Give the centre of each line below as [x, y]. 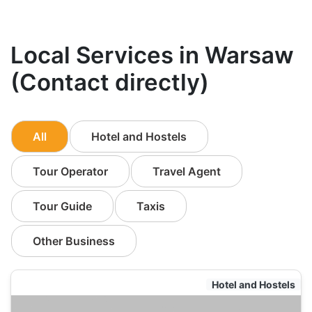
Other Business [74, 241]
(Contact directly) [110, 82]
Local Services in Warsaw [152, 55]
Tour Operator [70, 171]
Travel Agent [187, 171]
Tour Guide [62, 206]
